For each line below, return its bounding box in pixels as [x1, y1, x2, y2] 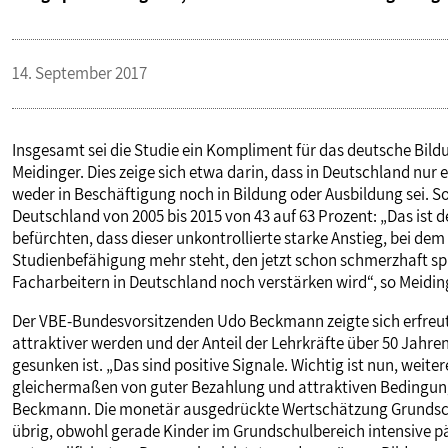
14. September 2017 [12, 62, 147, 85]
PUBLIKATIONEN [27, 17, 160, 56]
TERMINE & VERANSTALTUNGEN [27, 83, 288, 122]
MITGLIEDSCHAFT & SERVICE [27, 149, 256, 188]
